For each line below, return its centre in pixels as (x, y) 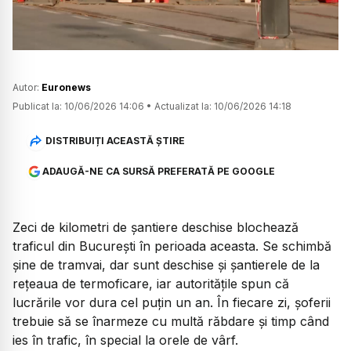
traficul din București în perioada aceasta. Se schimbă (172, 246)
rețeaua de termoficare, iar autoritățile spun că (151, 284)
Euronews (66, 88)
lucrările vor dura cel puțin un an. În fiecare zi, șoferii (172, 303)
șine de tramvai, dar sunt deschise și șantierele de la (166, 265)
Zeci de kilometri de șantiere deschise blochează (156, 228)
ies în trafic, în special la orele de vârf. (125, 340)
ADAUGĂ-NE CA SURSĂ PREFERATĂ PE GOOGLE (158, 172)
